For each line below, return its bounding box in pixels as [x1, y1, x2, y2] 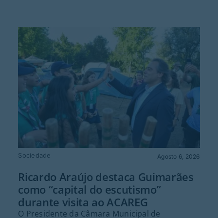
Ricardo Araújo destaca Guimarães [18, 169, 194, 184]
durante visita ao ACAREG [18, 194, 148, 209]
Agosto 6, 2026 [157, 153, 200, 161]
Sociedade [18, 151, 51, 160]
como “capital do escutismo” [18, 182, 161, 197]
